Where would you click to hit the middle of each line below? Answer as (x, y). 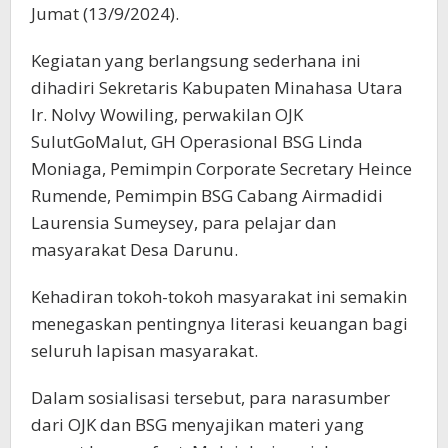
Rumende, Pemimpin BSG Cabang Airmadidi (207, 196)
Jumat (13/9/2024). (105, 14)
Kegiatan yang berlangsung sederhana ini (196, 61)
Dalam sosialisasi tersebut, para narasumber (210, 398)
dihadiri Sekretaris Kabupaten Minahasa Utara (217, 88)
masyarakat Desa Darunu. (134, 250)
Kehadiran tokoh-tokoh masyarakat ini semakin (219, 297)
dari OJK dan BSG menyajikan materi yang (197, 425)
